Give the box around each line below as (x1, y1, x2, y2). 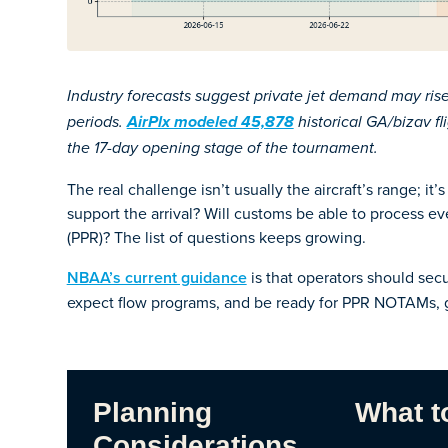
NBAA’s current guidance (66, 265, 247, 289)
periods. (66, 112, 127, 132)
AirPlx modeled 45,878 (126, 112, 294, 133)
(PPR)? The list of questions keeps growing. (66, 225, 366, 248)
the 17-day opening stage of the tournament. (66, 138, 378, 158)
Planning (92, 396, 212, 428)
